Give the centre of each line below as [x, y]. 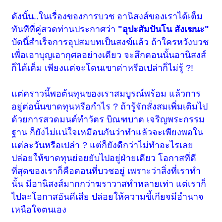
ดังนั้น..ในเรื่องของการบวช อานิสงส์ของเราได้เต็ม [107, 17]
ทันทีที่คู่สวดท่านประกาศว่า [65, 29]
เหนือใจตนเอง [39, 210]
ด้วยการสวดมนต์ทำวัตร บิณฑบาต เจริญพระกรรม [108, 120]
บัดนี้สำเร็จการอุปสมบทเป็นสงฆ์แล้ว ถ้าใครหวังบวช [110, 42]
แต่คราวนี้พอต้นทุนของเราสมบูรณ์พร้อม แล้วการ [106, 94]
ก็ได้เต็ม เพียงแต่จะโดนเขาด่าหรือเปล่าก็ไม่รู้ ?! [103, 68]
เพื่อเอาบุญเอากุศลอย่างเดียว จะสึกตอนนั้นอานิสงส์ [109, 55]
